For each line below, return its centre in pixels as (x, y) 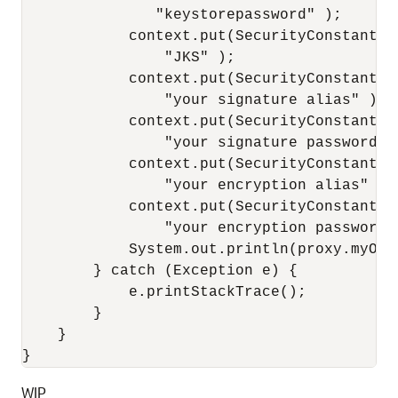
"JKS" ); (129, 58)
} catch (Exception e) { (160, 271)
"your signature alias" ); (204, 100)
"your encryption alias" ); (209, 186)
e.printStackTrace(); (164, 292)
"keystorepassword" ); (182, 15)
